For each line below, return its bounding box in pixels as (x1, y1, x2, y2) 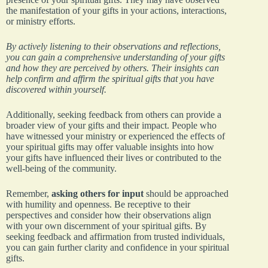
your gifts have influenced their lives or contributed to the (6, 152, 221, 163)
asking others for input (51, 188, 144, 199)
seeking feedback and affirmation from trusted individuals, (6, 231, 225, 242)
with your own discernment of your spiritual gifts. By (6, 220, 206, 231)
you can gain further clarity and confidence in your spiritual (6, 242, 229, 252)
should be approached (144, 188, 229, 199)
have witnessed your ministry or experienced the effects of (6, 130, 225, 141)
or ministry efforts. (6, 16, 75, 26)
